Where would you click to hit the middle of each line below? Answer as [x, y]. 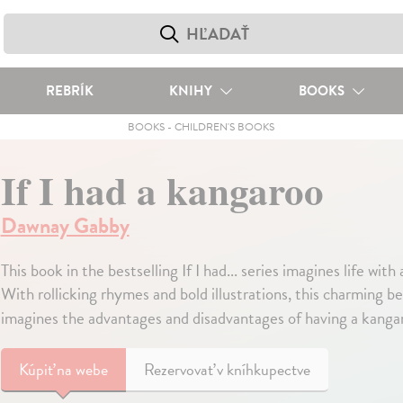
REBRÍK [69, 91]
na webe [82, 369]
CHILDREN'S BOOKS [225, 127]
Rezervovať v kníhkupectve [227, 369]
